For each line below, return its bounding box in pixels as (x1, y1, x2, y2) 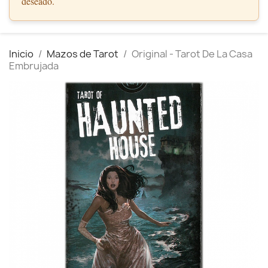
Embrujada (9, 59, 59, 72)
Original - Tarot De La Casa (132, 47, 252, 60)
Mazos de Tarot (47, 47, 118, 60)
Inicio (9, 47, 33, 60)
